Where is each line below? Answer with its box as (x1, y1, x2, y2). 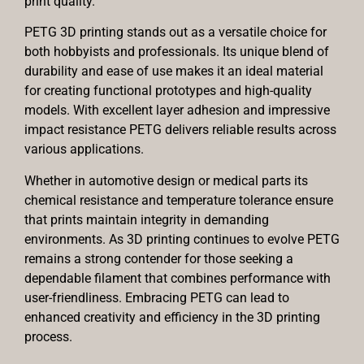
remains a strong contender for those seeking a (24, 250, 293, 266)
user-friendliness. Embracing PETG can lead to (24, 289, 289, 305)
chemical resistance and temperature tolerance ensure (24, 192, 333, 208)
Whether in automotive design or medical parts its (24, 172, 308, 188)
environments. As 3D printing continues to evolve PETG (24, 231, 340, 247)
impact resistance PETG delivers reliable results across (24, 122, 336, 138)
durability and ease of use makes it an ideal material (24, 63, 323, 80)
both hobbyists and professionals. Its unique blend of (24, 44, 329, 60)
